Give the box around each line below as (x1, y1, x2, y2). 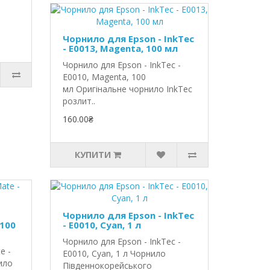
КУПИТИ (75, 149, 111, 160)
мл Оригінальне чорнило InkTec (63, 83, 193, 95)
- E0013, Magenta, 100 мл (63, 42, 178, 54)
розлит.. (63, 95, 96, 107)
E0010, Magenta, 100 (63, 71, 146, 83)
